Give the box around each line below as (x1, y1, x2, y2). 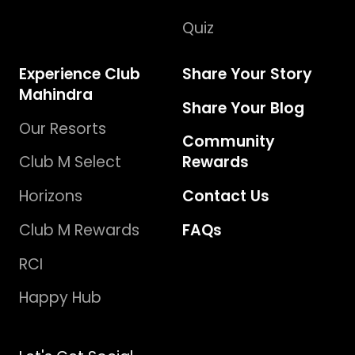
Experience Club (18, 63, 140, 85)
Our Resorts (18, 117, 106, 139)
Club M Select (18, 151, 121, 174)
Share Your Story (182, 63, 312, 85)
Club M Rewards (18, 219, 139, 241)
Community (182, 131, 275, 153)
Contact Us (182, 185, 269, 208)
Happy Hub (18, 287, 101, 309)
